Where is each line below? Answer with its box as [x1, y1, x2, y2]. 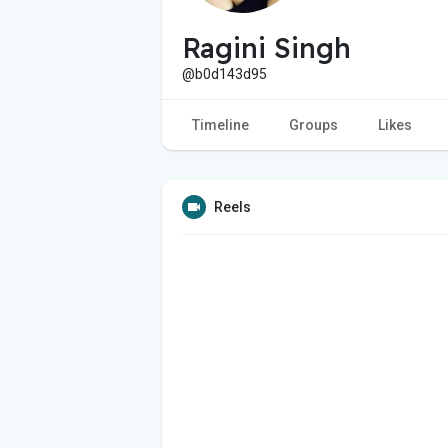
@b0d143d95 [182, 65, 267, 82]
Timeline [192, 116, 249, 133]
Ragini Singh [182, 30, 351, 65]
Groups [289, 116, 338, 133]
